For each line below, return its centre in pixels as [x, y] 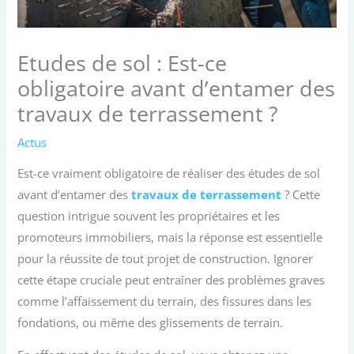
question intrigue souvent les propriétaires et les [149, 215]
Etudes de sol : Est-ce [122, 63]
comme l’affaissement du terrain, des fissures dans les [165, 301]
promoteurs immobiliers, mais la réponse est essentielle [170, 237]
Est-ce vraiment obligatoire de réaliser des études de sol [169, 173]
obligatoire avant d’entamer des [177, 88]
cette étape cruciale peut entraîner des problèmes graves [171, 279]
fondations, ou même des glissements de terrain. [151, 322]
